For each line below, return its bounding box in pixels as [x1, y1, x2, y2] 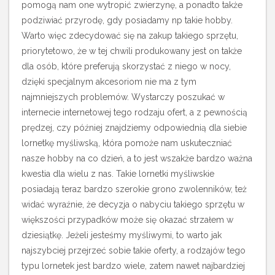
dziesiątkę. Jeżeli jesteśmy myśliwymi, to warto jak [21, 230, 222, 240]
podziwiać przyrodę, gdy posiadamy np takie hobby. [21, 15, 233, 25]
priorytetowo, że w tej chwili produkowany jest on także [21, 46, 242, 56]
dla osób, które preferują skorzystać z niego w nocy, [21, 61, 231, 71]
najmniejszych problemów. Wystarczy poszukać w [21, 92, 225, 102]
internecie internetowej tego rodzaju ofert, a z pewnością [21, 107, 247, 117]
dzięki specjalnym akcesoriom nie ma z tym [21, 77, 196, 87]
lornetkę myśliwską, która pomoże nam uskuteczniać [21, 138, 232, 148]
